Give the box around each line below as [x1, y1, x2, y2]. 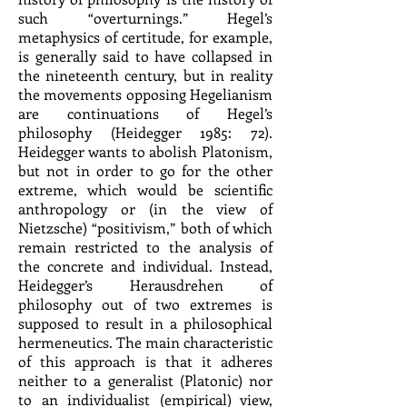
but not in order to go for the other [18, 161, 273, 180]
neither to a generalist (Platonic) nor [18, 371, 273, 390]
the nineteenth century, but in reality [18, 65, 273, 84]
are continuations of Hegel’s [18, 104, 273, 123]
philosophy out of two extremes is [18, 294, 273, 313]
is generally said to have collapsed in [18, 46, 273, 65]
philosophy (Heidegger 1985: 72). [18, 123, 273, 142]
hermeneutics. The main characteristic [18, 333, 273, 352]
